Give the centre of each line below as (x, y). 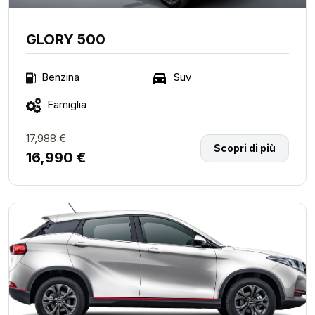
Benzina (60, 77)
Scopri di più (245, 148)
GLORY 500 (66, 39)
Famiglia (67, 104)
